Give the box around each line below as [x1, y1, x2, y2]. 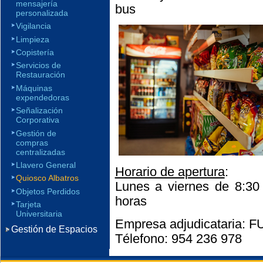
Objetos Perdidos [16, 186, 80, 196]
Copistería [16, 47, 54, 57]
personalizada [16, 8, 68, 18]
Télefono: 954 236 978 [114, 231, 242, 247]
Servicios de [16, 60, 61, 70]
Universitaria [16, 209, 62, 219]
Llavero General [16, 160, 76, 170]
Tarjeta [16, 200, 41, 210]
